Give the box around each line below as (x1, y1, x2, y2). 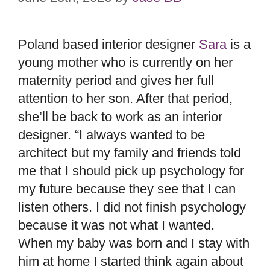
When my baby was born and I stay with (18, 235, 250, 251)
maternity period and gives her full (18, 72, 214, 88)
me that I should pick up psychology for (18, 163, 244, 178)
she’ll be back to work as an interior (18, 108, 222, 124)
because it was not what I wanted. (18, 217, 215, 233)
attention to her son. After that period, (18, 90, 233, 106)
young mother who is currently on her (18, 54, 233, 70)
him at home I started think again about (18, 253, 243, 269)
